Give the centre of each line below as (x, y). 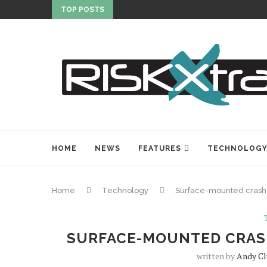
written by (217, 256)
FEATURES (160, 148)
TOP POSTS (83, 10)
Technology (125, 190)
